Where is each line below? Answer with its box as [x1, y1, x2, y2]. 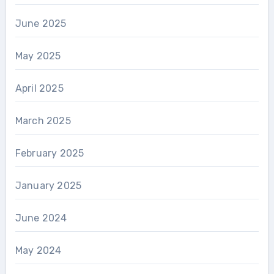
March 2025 [15, 114, 71, 127]
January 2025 [15, 179, 82, 191]
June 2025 [15, 17, 67, 29]
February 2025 [15, 147, 84, 159]
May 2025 [15, 50, 61, 62]
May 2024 [15, 244, 62, 256]
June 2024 [15, 212, 67, 224]
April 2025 [15, 82, 64, 94]
